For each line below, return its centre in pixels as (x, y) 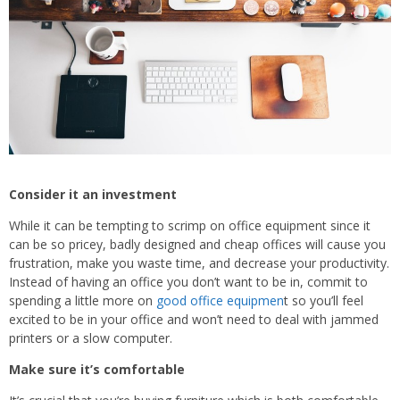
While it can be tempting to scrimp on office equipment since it (190, 225)
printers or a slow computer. (91, 337)
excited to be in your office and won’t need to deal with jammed (194, 319)
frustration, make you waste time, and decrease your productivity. (199, 262)
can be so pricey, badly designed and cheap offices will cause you (197, 244)
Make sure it (50, 369)
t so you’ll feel (324, 300)
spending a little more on (83, 300)
